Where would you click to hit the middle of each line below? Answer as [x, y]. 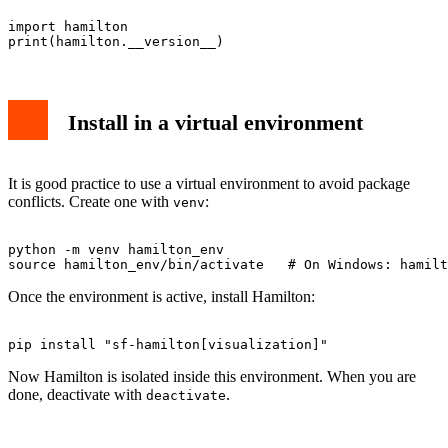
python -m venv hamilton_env [116, 249]
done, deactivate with [77, 394]
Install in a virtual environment [215, 122]
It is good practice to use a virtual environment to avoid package [209, 183]
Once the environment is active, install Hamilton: [161, 296]
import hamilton [68, 26]
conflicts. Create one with [90, 201]
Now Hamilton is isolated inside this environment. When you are [212, 376]
